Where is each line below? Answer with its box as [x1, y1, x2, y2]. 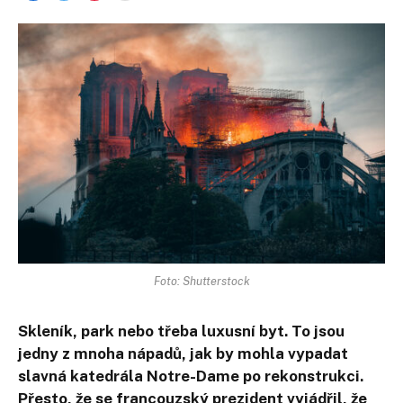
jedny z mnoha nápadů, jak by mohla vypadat [18, 344, 348, 363]
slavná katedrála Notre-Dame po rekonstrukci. [18, 366, 363, 385]
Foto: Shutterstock [153, 273, 250, 288]
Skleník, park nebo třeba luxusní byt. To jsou [18, 321, 345, 340]
